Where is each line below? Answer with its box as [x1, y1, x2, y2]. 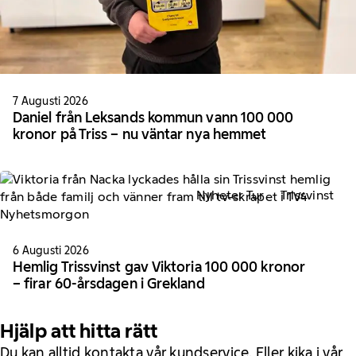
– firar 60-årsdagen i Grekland [13, 274, 205, 292]
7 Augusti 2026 [13, 93, 88, 108]
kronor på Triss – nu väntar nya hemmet [13, 125, 267, 143]
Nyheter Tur [195, 188, 265, 203]
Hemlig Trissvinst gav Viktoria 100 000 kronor [13, 257, 305, 276]
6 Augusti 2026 [13, 242, 89, 257]
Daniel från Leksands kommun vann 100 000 [13, 108, 294, 126]
